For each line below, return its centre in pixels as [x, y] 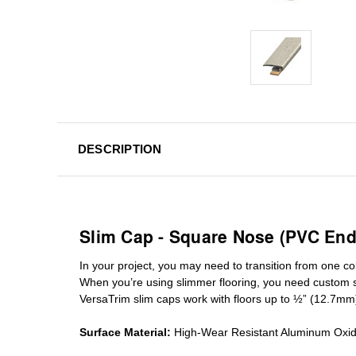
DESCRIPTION [120, 149]
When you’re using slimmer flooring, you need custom [216, 282]
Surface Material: [125, 332]
